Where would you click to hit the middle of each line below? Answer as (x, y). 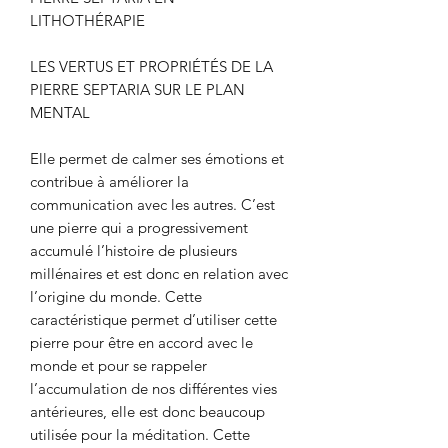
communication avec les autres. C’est (152, 205)
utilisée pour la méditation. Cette (140, 435)
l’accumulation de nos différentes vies (153, 389)
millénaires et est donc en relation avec (159, 274)
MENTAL (60, 113)
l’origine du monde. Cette (116, 297)
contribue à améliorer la (109, 182)
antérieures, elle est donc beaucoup (147, 412)
